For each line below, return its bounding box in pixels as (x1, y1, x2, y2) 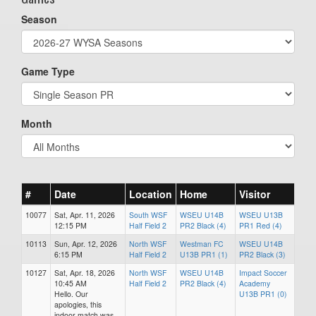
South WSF (129, 209, 167, 220)
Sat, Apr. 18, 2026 (54, 267, 115, 278)
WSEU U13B (239, 209, 283, 220)
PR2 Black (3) (239, 249, 286, 260)
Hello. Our (54, 288, 88, 299)
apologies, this (54, 299, 102, 310)
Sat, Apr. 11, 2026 (54, 209, 115, 220)
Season (21, 12, 57, 26)
